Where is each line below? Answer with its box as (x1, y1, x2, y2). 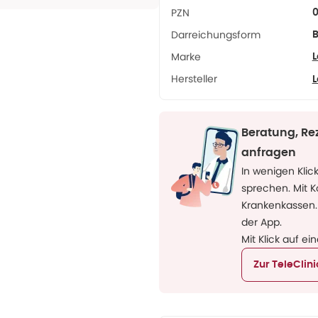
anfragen (241, 147, 296, 158)
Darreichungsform (171, 28, 261, 42)
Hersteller (171, 72, 217, 86)
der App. (241, 215, 282, 229)
